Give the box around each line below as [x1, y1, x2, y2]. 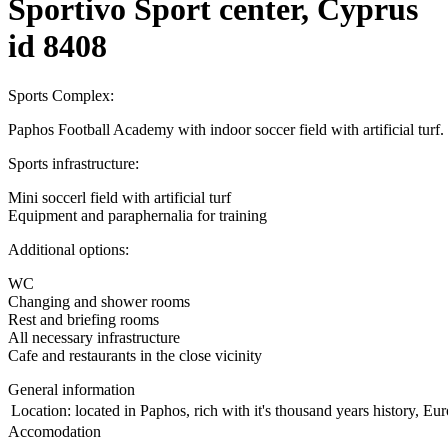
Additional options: [8, 240, 129, 258]
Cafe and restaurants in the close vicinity [8, 346, 262, 364]
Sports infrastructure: [8, 154, 139, 172]
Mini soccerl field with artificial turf [8, 188, 231, 206]
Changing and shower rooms [8, 292, 190, 310]
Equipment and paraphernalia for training [8, 206, 267, 224]
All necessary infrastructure [8, 328, 180, 346]
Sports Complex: [8, 86, 114, 104]
